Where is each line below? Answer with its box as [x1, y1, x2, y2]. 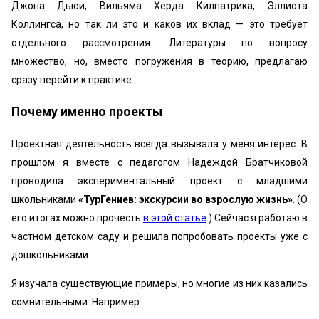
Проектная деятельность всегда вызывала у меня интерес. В [11, 138, 308, 150]
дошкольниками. [11, 249, 90, 261]
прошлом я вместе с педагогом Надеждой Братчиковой [11, 157, 308, 168]
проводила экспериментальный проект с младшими [11, 175, 308, 187]
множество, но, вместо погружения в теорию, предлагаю [11, 56, 308, 67]
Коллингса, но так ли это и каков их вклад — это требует [11, 19, 308, 30]
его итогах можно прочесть [11, 212, 143, 224]
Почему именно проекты [11, 104, 162, 119]
